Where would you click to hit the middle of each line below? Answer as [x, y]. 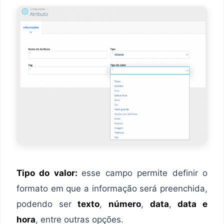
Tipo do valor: [49, 173]
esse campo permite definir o [145, 173]
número [125, 204]
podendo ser [47, 204]
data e [193, 204]
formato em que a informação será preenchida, [112, 188]
